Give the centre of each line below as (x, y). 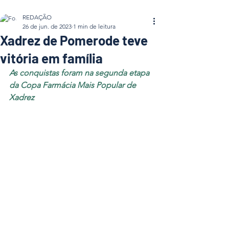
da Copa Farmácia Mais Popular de (74, 85)
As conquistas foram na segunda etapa (80, 73)
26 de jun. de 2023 (47, 26)
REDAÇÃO (37, 17)
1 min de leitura (94, 26)
